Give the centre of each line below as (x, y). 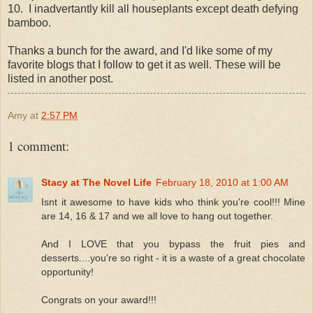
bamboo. (29, 22)
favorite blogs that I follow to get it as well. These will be (144, 64)
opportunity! (67, 271)
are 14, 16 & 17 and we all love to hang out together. (157, 216)
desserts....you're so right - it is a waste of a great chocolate (173, 257)
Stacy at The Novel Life (96, 182)
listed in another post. (60, 78)
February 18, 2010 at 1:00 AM (222, 182)
